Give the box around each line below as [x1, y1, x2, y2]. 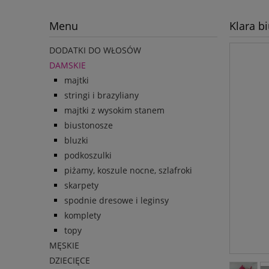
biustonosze [64, 119, 113, 131]
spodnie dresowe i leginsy [64, 195, 169, 207]
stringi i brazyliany [64, 89, 139, 101]
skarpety [64, 180, 98, 192]
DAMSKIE [49, 59, 86, 71]
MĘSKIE [49, 240, 79, 252]
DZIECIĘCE [49, 255, 90, 267]
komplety [64, 210, 101, 222]
